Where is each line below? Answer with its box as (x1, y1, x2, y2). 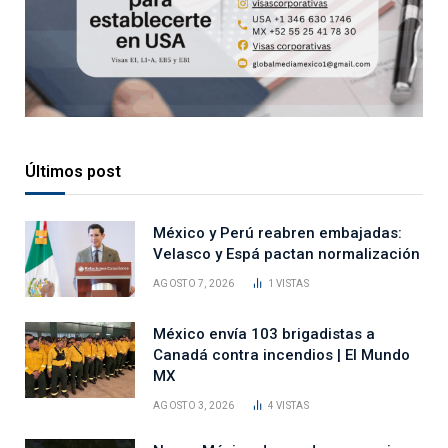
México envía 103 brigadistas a (153, 324, 375, 343)
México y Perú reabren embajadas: (153, 223, 402, 242)
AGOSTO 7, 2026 (153, 277, 235, 289)
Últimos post (25, 161, 121, 181)
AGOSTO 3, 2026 (153, 399, 235, 411)
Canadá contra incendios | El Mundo (153, 345, 410, 364)
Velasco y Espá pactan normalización (153, 244, 420, 263)
